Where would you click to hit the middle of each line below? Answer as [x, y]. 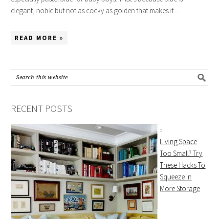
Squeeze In [176, 177]
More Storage [180, 188]
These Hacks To [183, 165]
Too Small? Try [181, 153]
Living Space [179, 142]
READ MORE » [39, 38]
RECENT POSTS [42, 108]
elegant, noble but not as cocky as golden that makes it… [96, 11]
